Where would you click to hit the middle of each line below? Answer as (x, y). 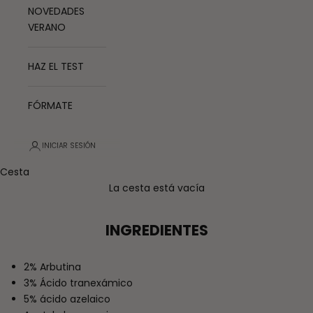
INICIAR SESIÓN (69, 146)
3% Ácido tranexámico (78, 283)
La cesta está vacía (156, 188)
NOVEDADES (56, 12)
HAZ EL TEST (56, 67)
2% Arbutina (52, 267)
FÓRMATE (50, 106)
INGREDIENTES (156, 231)
